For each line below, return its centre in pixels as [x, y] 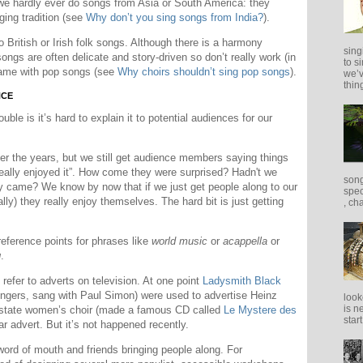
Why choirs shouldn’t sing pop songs [204, 72]
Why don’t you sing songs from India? [175, 18]
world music [179, 241]
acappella [245, 241]
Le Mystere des [260, 310]
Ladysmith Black [242, 281]
